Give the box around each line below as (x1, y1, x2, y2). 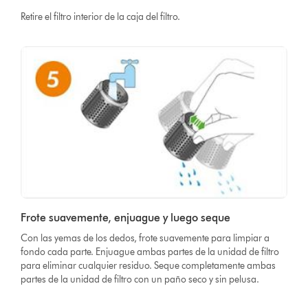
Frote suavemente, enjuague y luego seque (21, 210, 231, 224)
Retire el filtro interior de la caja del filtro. (21, 11, 181, 23)
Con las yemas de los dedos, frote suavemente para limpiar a (21, 232, 270, 244)
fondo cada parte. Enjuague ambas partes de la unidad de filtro (21, 245, 280, 258)
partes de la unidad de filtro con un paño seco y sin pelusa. (21, 273, 260, 285)
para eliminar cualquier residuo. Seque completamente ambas (21, 259, 276, 272)
